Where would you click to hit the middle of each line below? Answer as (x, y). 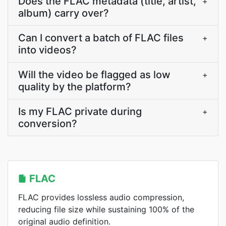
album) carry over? (64, 13)
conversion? (48, 124)
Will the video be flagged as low (94, 75)
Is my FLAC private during (80, 111)
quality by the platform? (75, 87)
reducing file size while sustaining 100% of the (106, 209)
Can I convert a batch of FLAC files (101, 38)
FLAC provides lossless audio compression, (101, 197)
